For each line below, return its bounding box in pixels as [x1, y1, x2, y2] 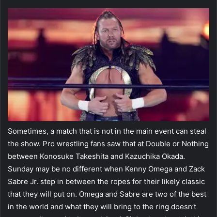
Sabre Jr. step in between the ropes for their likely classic [8, 177, 205, 186]
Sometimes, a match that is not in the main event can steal [8, 126, 206, 136]
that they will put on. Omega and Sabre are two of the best [8, 189, 206, 199]
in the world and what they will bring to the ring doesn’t [8, 202, 196, 212]
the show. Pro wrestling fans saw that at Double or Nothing [8, 139, 209, 149]
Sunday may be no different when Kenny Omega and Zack [8, 164, 205, 174]
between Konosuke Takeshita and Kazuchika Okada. [8, 152, 185, 161]
